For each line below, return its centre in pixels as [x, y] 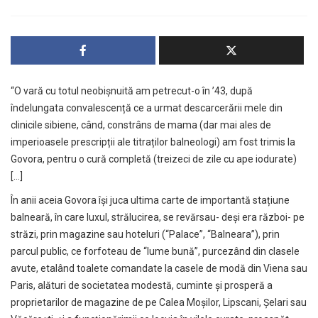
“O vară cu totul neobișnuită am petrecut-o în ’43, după [132, 91]
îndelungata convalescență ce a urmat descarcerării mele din [147, 108]
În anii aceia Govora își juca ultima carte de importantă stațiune [150, 201]
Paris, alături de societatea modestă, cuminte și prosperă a [142, 286]
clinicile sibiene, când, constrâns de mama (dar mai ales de [141, 125]
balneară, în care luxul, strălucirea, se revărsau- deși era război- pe [158, 218]
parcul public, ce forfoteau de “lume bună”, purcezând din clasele [155, 252]
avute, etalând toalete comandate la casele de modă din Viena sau [159, 269]
